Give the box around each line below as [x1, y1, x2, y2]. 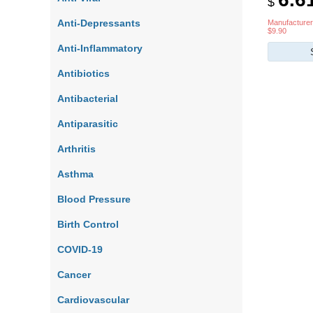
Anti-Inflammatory [57, 43, 143, 54]
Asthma [57, 168, 94, 180]
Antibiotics [57, 68, 110, 79]
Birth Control [57, 219, 119, 230]
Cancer [57, 269, 91, 280]
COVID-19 [57, 244, 103, 255]
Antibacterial [57, 93, 118, 104]
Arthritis [57, 143, 96, 154]
